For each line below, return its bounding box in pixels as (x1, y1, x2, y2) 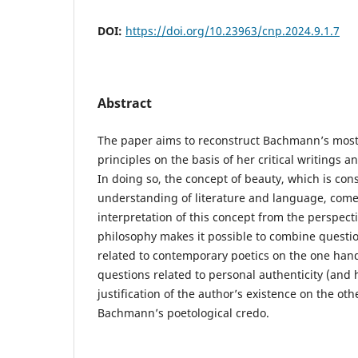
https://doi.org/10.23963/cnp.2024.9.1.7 (125, 22, 340, 38)
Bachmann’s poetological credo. (97, 304, 269, 320)
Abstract (97, 93, 152, 112)
